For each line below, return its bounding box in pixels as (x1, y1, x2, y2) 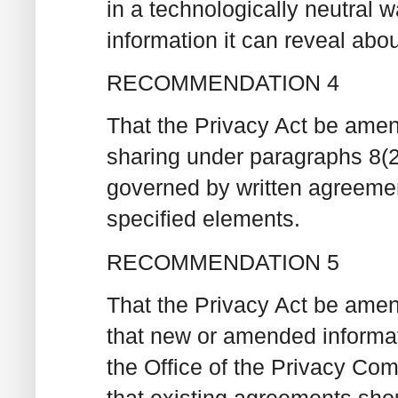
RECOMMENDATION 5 (107, 249, 339, 275)
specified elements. (107, 206, 300, 232)
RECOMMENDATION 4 (107, 70, 339, 96)
